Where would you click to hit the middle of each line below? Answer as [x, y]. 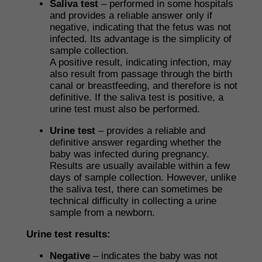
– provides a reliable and [150, 131]
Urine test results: [68, 234]
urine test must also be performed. [125, 109]
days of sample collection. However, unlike [143, 177]
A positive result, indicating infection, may [141, 62]
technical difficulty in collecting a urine [133, 201]
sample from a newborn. [102, 213]
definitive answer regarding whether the [135, 142]
